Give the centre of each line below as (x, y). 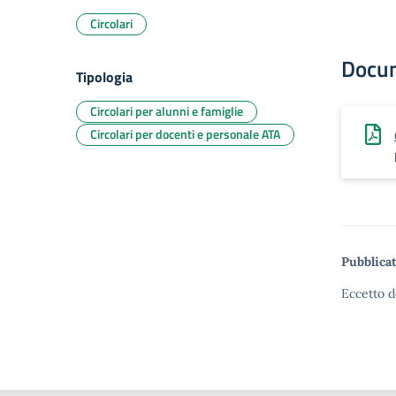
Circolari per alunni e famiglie (167, 111)
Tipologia (104, 77)
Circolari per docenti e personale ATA (185, 134)
